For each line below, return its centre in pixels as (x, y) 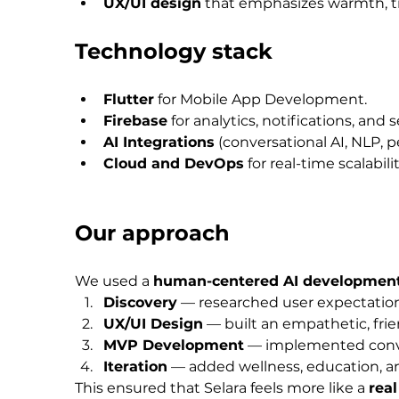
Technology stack (174, 52)
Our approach (152, 233)
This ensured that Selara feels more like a (222, 388)
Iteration (135, 367)
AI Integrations (159, 142)
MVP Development (174, 346)
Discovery (140, 303)
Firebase (135, 121)
